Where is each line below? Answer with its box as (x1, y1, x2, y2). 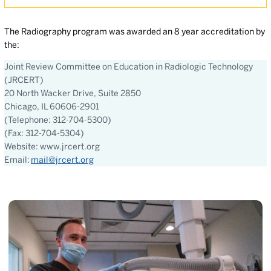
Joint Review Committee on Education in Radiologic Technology (4, 62, 253, 71)
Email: (4, 155, 30, 165)
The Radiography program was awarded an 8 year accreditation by (4, 27, 265, 36)
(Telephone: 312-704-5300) (4, 115, 111, 125)
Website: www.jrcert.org (4, 142, 100, 151)
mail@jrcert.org (31, 155, 94, 165)
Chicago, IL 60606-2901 (4, 102, 99, 111)
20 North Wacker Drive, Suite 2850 (4, 88, 141, 98)
